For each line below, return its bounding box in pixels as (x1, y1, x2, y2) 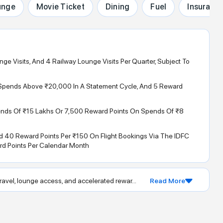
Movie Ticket (36, 2, 85, 12)
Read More (150, 177, 186, 185)
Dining (105, 2, 130, 12)
